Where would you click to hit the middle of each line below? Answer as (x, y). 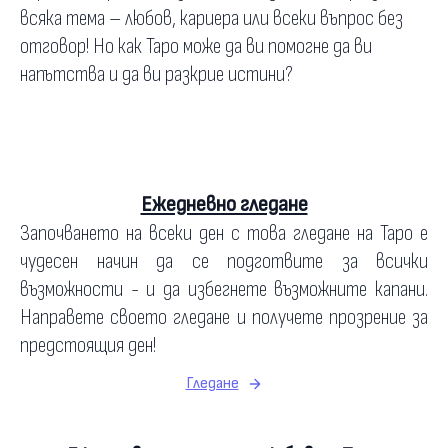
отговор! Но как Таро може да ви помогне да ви (196, 46)
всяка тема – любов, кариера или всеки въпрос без (211, 18)
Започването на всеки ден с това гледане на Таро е (224, 233)
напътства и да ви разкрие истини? (156, 74)
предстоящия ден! (88, 345)
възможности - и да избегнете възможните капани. (224, 289)
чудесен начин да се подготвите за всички (224, 261)
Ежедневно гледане (224, 204)
